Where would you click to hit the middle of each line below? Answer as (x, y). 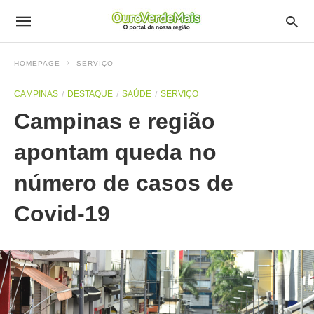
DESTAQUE (90, 94)
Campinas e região (115, 121)
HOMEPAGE (37, 63)
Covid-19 (62, 214)
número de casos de (124, 183)
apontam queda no (115, 152)
